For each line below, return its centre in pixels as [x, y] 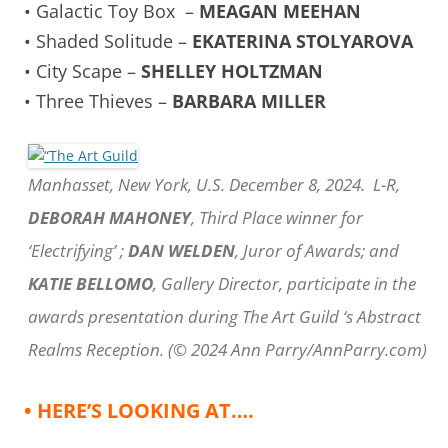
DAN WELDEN [181, 250]
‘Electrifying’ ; [78, 250]
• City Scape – [82, 70]
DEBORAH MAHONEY [109, 217]
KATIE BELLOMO [90, 283]
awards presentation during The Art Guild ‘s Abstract [224, 316]
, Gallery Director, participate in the [284, 283]
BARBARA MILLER [251, 100]
